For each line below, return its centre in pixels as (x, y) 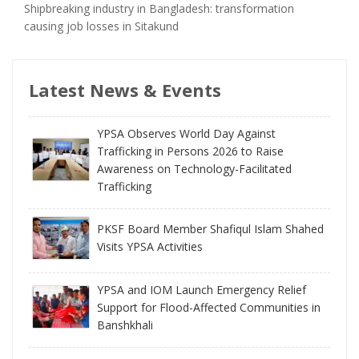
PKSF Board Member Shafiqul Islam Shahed (210, 228)
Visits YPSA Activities (150, 246)
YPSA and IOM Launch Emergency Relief (202, 289)
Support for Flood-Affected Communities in (209, 307)
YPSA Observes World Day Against (186, 133)
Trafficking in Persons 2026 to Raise (190, 151)
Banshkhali (125, 325)
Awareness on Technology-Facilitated (194, 168)
